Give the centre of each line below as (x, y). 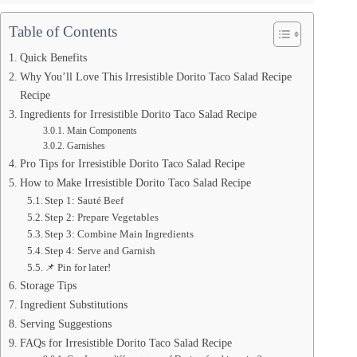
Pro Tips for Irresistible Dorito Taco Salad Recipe (132, 164)
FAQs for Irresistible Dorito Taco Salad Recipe (126, 343)
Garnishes (86, 147)
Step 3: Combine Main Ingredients (120, 234)
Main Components (102, 131)
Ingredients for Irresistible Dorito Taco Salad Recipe (138, 114)
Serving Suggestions (65, 324)
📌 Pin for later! (78, 268)
